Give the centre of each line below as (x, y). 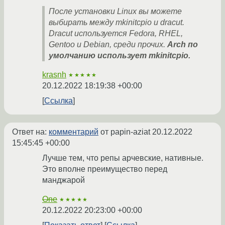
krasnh (54, 75)
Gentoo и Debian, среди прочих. (108, 45)
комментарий (74, 132)
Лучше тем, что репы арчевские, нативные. (123, 158)
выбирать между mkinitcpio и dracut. (117, 23)
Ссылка (59, 101)
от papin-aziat (125, 132)
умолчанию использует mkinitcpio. (120, 56)
